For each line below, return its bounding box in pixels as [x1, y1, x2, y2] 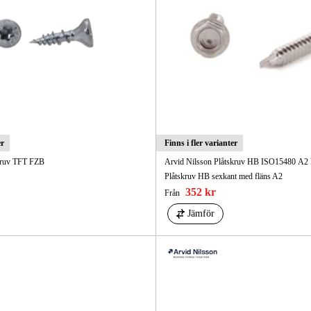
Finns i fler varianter [164, 138, 237, 149]
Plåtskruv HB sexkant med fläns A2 [164, 171, 283, 182]
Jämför [187, 208, 215, 219]
